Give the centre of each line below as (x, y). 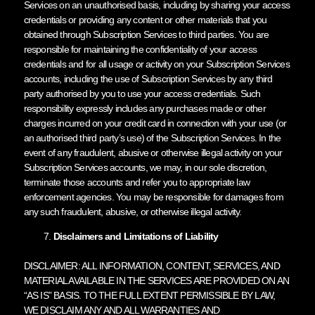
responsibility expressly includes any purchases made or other (144, 108)
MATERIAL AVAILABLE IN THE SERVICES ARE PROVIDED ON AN (156, 280)
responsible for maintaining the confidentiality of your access (140, 49)
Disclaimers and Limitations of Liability (136, 236)
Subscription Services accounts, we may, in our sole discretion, (145, 167)
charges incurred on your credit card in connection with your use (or (155, 123)
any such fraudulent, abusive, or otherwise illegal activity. (133, 211)
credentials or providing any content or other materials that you (145, 19)
